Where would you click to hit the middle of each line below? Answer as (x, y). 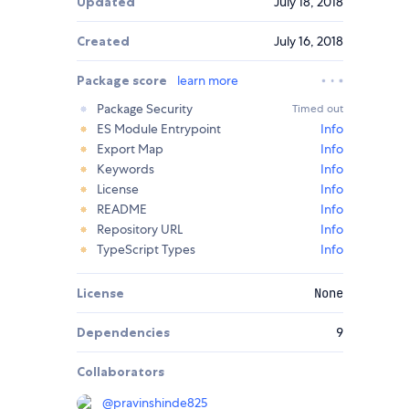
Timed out (318, 109)
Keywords (126, 169)
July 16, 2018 (309, 42)
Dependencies (123, 333)
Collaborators (121, 372)
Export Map (130, 149)
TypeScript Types (146, 250)
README (122, 210)
